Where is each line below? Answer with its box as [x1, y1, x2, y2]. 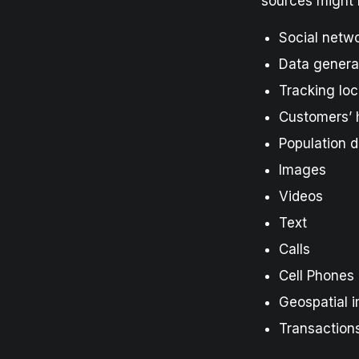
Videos [279, 188, 323, 204]
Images [279, 161, 326, 178]
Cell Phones [279, 267, 354, 284]
